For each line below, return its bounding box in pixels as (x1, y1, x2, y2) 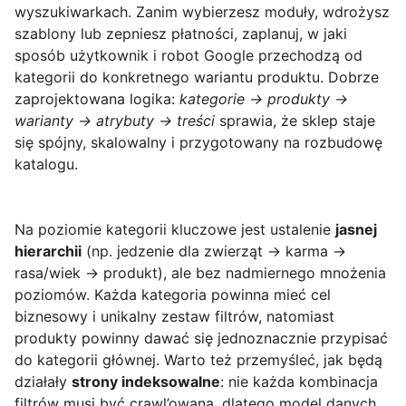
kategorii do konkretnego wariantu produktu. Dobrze (14, 68, 379, 87)
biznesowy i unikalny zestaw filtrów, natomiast (14, 307, 334, 326)
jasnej (335, 220, 377, 239)
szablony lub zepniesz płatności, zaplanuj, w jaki (14, 24, 347, 43)
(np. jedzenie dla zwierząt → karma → (82, 242, 346, 261)
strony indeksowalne (72, 372, 220, 391)
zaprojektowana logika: (14, 90, 179, 109)
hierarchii (14, 242, 82, 261)
